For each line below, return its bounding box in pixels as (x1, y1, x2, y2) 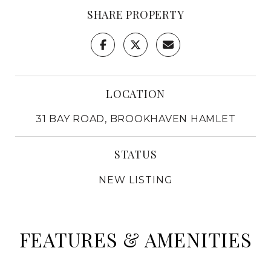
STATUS (114, 146, 157, 162)
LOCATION (106, 86, 165, 101)
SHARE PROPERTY (87, 7, 184, 22)
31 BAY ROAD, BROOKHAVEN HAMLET (35, 113, 236, 125)
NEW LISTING (98, 174, 173, 186)
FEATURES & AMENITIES (19, 226, 252, 252)
